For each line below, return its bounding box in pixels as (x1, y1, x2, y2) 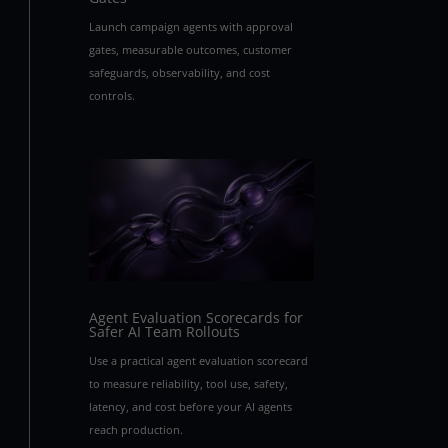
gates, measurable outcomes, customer (89, 41, 293, 57)
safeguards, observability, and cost (89, 64, 271, 80)
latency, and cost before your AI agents (89, 399, 293, 415)
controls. (89, 87, 136, 103)
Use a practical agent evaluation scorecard (89, 353, 309, 369)
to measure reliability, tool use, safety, (89, 376, 289, 392)
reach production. (89, 422, 184, 438)
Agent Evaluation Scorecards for (89, 308, 304, 328)
